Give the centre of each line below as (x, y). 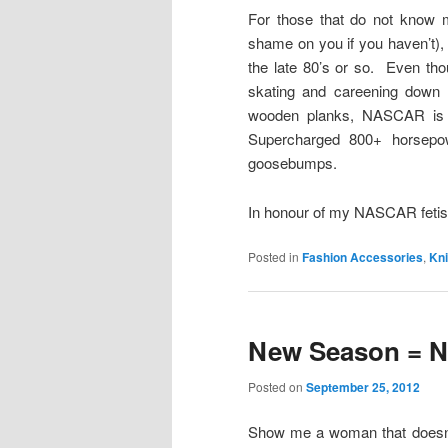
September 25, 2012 (363, 386)
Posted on (277, 386)
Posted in (273, 257)
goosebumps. (292, 163)
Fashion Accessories (362, 257)
